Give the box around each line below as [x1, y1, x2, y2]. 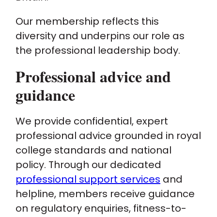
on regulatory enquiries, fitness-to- [15, 201, 186, 215]
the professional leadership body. [15, 44, 183, 57]
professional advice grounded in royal [15, 129, 201, 142]
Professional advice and [15, 65, 171, 88]
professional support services [15, 172, 160, 186]
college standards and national [15, 143, 171, 157]
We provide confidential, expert [15, 114, 168, 128]
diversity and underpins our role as [15, 29, 185, 43]
